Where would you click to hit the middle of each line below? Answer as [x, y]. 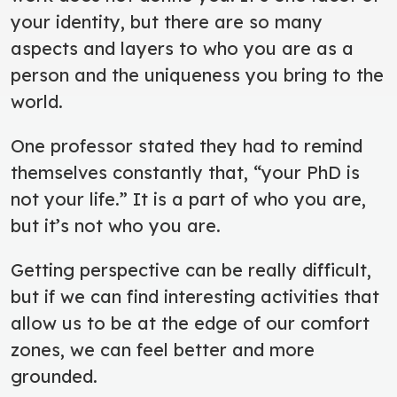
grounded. [54, 376]
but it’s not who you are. [118, 225]
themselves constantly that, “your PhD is [185, 172]
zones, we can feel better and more [163, 349]
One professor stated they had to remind [187, 145]
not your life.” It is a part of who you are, [188, 198]
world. [39, 101]
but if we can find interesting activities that [195, 296]
